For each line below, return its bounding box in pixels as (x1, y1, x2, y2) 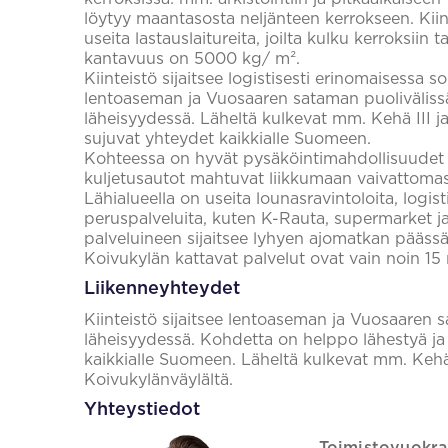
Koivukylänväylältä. (84, 372, 233, 388)
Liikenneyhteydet (84, 280, 240, 298)
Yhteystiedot (84, 401, 200, 419)
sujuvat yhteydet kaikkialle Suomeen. (84, 131, 371, 147)
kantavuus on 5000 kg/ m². (84, 51, 300, 67)
